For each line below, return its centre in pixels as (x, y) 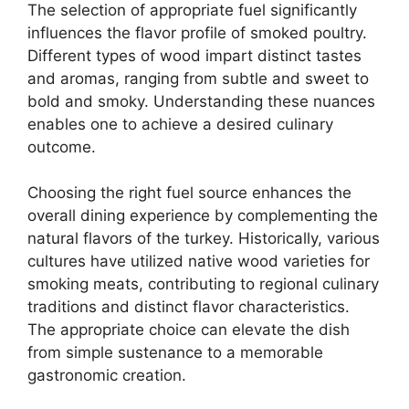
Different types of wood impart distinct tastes (194, 55)
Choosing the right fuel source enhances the (189, 193)
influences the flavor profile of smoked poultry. (197, 32)
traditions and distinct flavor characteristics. (189, 307)
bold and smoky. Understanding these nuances (201, 101)
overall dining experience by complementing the (203, 216)
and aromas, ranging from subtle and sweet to (198, 78)
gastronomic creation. (107, 376)
